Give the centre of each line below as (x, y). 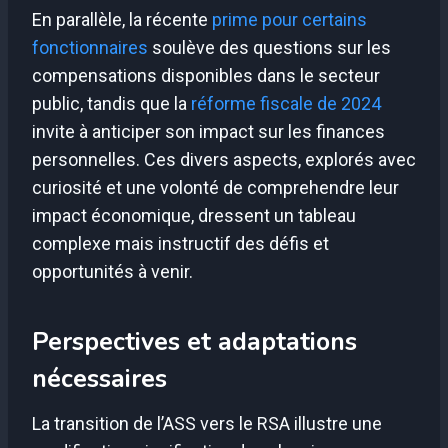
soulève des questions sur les (269, 48)
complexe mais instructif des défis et (180, 244)
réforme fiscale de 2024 (286, 104)
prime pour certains (289, 20)
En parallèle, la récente (122, 20)
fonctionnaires (90, 48)
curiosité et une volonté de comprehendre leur (215, 188)
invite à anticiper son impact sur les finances (208, 132)
